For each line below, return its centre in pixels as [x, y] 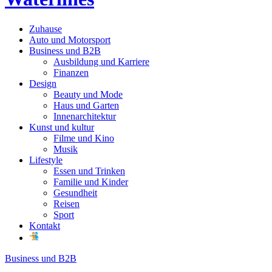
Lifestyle [46, 160]
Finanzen [71, 72]
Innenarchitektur [85, 116]
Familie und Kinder [91, 182]
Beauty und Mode [88, 94]
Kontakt [45, 225]
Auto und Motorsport [70, 39]
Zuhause [46, 29]
